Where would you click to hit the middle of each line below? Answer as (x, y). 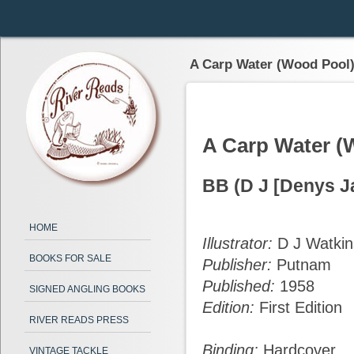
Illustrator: (240, 244)
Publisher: (239, 265)
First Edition (301, 308)
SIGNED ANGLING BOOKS (87, 289)
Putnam (304, 265)
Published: (241, 286)
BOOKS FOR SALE (70, 258)
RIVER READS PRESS (79, 320)
